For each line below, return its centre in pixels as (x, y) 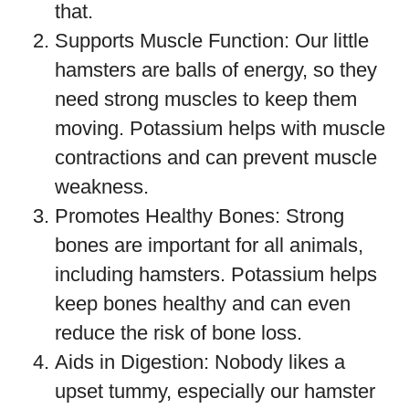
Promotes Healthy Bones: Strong (199, 216)
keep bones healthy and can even (203, 304)
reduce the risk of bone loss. (178, 333)
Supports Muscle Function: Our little (212, 41)
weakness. (102, 187)
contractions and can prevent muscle (216, 157)
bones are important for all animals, (209, 245)
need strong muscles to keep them (206, 99)
